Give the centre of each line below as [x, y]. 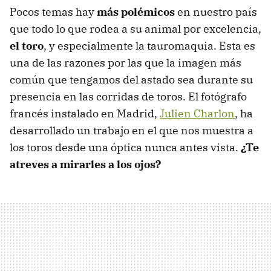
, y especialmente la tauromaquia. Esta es [149, 45]
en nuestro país [216, 11]
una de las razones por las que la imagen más [126, 62]
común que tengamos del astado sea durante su [131, 79]
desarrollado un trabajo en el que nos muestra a [132, 130]
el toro [27, 45]
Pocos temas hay [53, 11]
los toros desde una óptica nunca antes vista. [125, 147]
